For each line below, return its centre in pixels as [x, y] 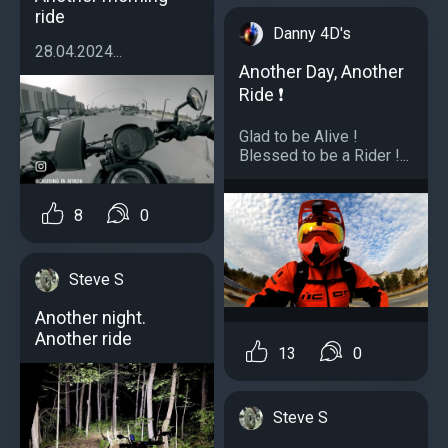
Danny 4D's [312, 33]
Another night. [90, 318]
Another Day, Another [321, 71]
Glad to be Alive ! [298, 136]
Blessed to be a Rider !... [324, 155]
